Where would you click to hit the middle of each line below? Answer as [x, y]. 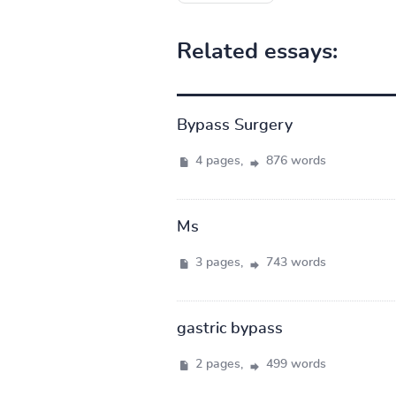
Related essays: [257, 51]
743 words [294, 262]
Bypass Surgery [234, 125]
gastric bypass [229, 328]
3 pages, [219, 262]
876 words [294, 160]
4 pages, [219, 160]
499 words [294, 364]
